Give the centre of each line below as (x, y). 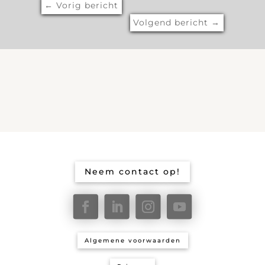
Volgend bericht (171, 22)
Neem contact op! (132, 172)
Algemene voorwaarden (132, 241)
